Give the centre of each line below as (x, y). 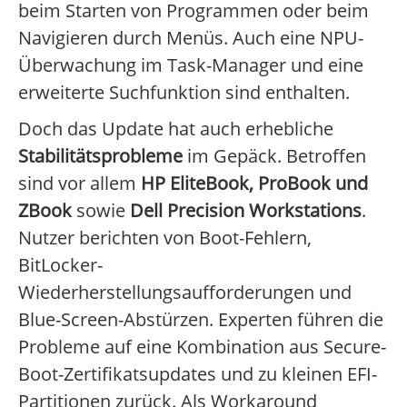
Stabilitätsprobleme (100, 156)
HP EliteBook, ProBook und (254, 184)
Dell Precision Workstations (246, 211)
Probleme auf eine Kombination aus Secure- (202, 347)
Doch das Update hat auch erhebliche (176, 129)
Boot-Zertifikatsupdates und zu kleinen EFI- (198, 374)
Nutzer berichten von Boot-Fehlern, (165, 238)
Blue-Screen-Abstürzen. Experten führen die (201, 320)
